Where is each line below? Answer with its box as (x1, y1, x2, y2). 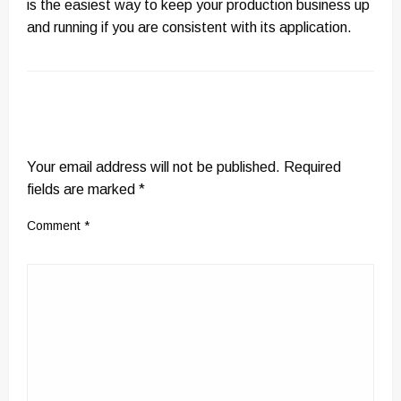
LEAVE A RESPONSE (27, 127, 182, 146)
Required (284, 159, 341, 175)
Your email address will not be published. (27, 159, 280, 175)
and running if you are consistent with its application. (27, 20, 352, 36)
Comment (27, 218, 84, 234)
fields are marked (27, 182, 139, 198)
